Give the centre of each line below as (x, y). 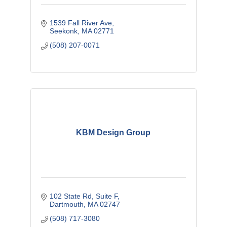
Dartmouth (67, 204)
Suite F (107, 196)
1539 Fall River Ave (81, 23)
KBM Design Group (113, 133)
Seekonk (64, 31)
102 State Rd (71, 196)
